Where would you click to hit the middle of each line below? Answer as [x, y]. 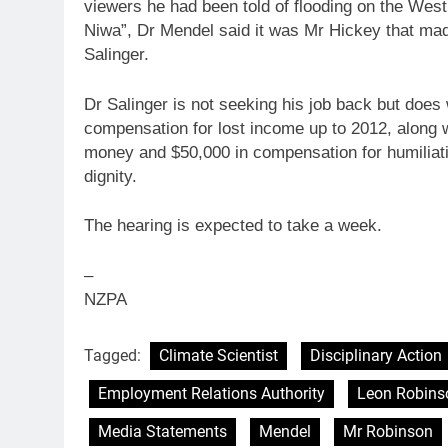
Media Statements [162, 432]
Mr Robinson [388, 432]
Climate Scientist [218, 356]
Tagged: [114, 356]
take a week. [332, 226]
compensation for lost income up [208, 128]
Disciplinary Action [376, 356]
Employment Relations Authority [211, 394]
